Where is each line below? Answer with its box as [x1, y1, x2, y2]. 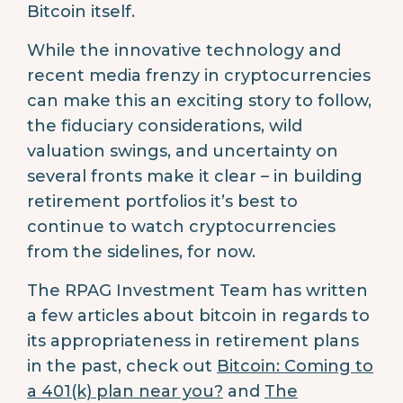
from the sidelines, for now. [27, 241, 255, 262]
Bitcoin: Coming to [217, 355, 373, 376]
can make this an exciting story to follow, [27, 90, 372, 111]
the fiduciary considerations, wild [27, 115, 302, 136]
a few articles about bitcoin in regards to [27, 305, 370, 326]
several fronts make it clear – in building [27, 166, 363, 186]
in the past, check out [27, 355, 217, 376]
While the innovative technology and [27, 40, 341, 60]
